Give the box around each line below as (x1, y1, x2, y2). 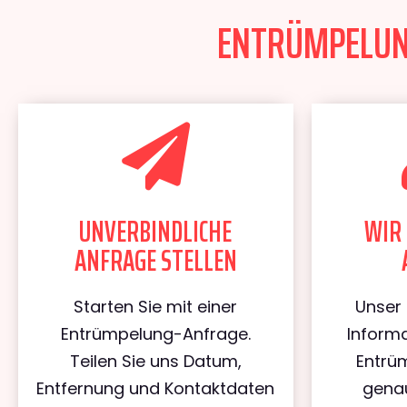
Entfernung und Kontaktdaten (36, 377, 275, 400)
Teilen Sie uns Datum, (69, 350, 242, 372)
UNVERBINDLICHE (79, 209, 233, 254)
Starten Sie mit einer (74, 295, 238, 318)
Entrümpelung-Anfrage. (60, 323, 251, 345)
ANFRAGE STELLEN (74, 238, 237, 283)
